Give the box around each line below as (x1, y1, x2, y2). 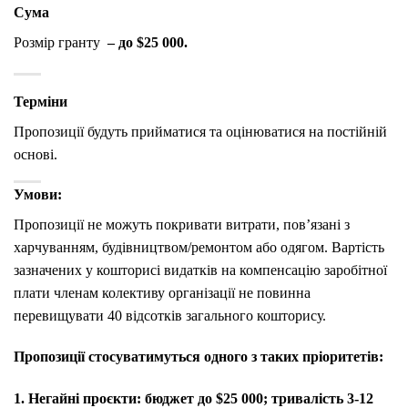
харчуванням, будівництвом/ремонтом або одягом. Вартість (14, 239, 384, 255)
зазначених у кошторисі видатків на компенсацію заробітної (14, 261, 387, 278)
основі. (14, 146, 57, 162)
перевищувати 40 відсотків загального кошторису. (14, 307, 326, 323)
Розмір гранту (14, 34, 100, 50)
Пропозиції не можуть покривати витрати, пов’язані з (14, 216, 350, 232)
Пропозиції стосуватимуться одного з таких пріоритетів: (14, 349, 383, 365)
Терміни (14, 93, 67, 109)
